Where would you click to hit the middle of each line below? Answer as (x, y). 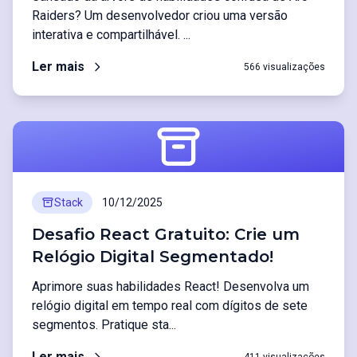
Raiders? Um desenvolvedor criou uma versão (160, 16)
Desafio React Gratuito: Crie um (166, 234)
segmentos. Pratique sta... (104, 325)
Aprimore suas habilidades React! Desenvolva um (171, 286)
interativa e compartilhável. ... (111, 35)
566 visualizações (284, 67)
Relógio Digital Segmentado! (153, 257)
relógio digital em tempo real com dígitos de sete (170, 306)
